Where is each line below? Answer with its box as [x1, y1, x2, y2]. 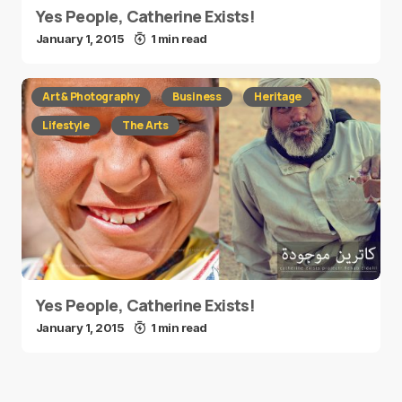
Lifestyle [42, 118, 90, 133]
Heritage [254, 89, 302, 104]
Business [171, 89, 223, 104]
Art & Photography [42, 89, 140, 104]
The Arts [121, 118, 169, 133]
